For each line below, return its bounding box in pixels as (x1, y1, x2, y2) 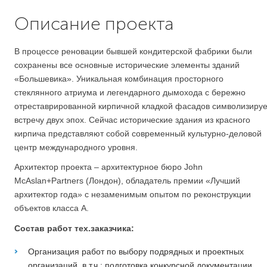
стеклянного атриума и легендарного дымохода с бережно (14, 87, 246, 97)
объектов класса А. (14, 203, 89, 213)
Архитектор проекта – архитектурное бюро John (14, 162, 203, 172)
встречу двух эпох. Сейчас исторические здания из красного (14, 114, 250, 125)
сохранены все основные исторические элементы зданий (14, 60, 240, 70)
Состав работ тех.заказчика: (14, 223, 134, 233)
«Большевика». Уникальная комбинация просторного (14, 73, 223, 83)
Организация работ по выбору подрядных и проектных (27, 246, 244, 256)
